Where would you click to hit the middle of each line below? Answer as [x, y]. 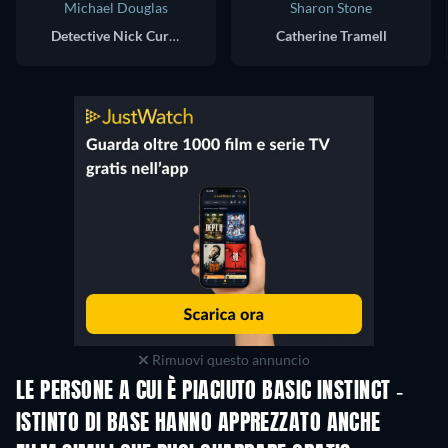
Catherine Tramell [331, 36]
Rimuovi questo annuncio [229, 360]
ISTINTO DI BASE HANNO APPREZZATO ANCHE [198, 424]
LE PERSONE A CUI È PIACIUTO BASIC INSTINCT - [210, 392]
